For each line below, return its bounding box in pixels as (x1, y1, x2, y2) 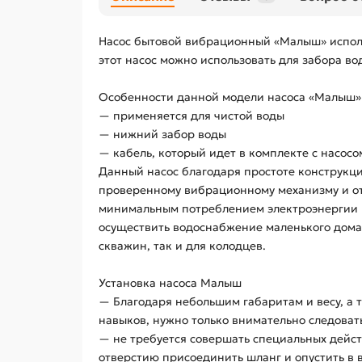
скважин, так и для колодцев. (99, 238, 266, 253)
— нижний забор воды (99, 127, 226, 141)
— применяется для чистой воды (99, 108, 284, 123)
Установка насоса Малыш (99, 276, 242, 290)
